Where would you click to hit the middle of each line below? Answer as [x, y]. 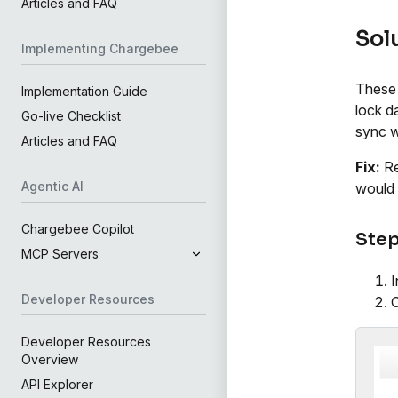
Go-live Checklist [71, 116]
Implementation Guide [84, 91]
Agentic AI [52, 186]
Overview [50, 359]
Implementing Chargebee [100, 48]
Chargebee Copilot [78, 229]
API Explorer [57, 384]
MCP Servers [60, 254]
